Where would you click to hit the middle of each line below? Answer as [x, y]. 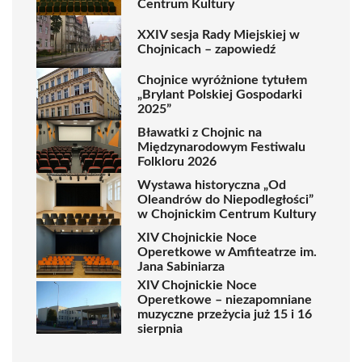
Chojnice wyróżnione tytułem [222, 80]
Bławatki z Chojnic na [200, 132]
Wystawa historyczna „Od [212, 185]
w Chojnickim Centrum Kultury [227, 214]
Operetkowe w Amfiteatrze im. [227, 252]
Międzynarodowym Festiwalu [221, 147]
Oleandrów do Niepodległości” [225, 199]
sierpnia [160, 329]
